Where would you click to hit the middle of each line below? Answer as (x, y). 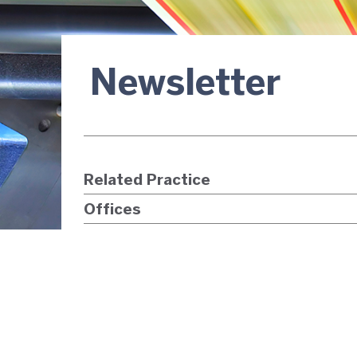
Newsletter (185, 85)
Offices (112, 210)
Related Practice (147, 180)
